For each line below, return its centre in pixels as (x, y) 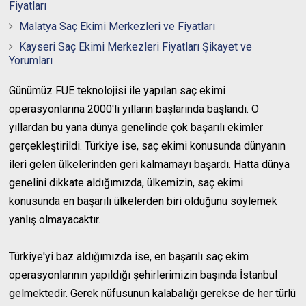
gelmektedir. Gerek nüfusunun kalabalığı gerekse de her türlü (153, 293)
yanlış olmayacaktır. (55, 220)
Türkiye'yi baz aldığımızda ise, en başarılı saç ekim (129, 256)
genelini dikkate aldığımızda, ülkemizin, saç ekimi (126, 183)
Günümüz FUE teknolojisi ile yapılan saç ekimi (117, 91)
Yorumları (31, 60)
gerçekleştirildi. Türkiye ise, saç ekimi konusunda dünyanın (148, 146)
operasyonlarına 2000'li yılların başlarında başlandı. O (134, 109)
